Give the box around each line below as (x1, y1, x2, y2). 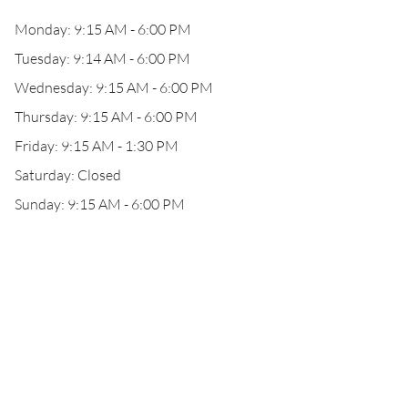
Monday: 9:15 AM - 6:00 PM (15, 20, 191, 38)
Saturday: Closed (15, 166, 121, 184)
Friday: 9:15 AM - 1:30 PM (15, 137, 178, 155)
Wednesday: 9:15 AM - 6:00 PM (15, 78, 213, 97)
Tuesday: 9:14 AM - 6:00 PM (15, 49, 190, 67)
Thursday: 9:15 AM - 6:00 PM (15, 107, 198, 126)
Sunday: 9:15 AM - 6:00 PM (15, 195, 185, 213)
